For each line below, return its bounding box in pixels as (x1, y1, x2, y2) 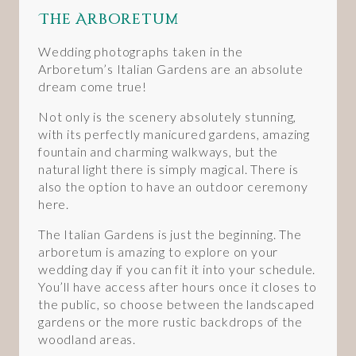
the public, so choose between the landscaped (38, 296, 315, 311)
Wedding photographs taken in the (38, 43, 243, 59)
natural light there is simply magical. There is (38, 161, 299, 176)
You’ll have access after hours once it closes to (38, 278, 317, 294)
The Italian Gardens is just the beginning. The (38, 226, 302, 242)
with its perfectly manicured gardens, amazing (38, 126, 310, 141)
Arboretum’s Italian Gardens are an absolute (38, 60, 304, 76)
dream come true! (38, 78, 147, 94)
